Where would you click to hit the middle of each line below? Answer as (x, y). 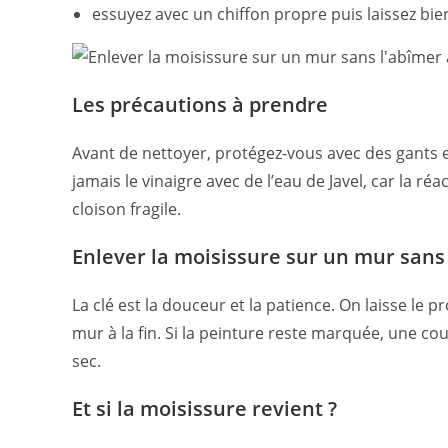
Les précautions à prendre (200, 105)
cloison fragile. (126, 209)
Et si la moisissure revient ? (204, 409)
